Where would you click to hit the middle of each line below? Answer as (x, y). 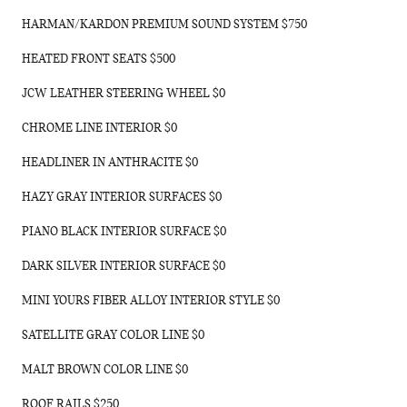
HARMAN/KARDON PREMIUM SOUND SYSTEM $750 (164, 25)
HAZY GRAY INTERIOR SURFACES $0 (122, 198)
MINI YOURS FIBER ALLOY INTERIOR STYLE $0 (151, 301)
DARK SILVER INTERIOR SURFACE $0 (124, 267)
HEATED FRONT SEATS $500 (99, 60)
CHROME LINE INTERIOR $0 (99, 129)
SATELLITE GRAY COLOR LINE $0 (113, 336)
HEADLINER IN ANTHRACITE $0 (110, 163)
